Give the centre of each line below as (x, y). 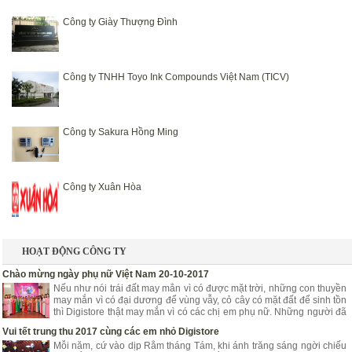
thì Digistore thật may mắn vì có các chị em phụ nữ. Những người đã (200, 312)
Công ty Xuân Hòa (102, 187)
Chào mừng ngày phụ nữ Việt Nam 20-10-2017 (106, 274)
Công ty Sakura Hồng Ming (121, 132)
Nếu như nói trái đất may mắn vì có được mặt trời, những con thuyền (200, 288)
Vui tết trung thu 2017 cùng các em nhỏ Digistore (111, 332)
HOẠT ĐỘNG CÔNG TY (74, 251)
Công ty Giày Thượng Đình (120, 22)
